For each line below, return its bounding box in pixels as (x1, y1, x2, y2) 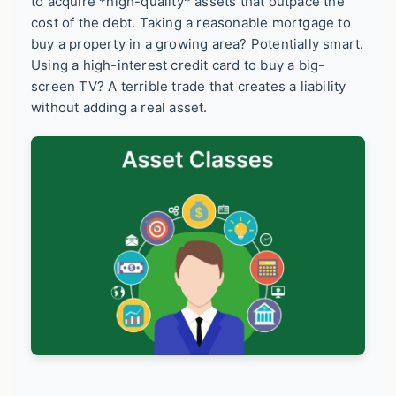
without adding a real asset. (31, 99, 208, 117)
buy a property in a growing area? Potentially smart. (31, 35, 364, 53)
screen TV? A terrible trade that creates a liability (31, 78, 346, 95)
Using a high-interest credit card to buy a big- (31, 57, 325, 74)
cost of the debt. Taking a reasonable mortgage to (31, 14, 351, 32)
